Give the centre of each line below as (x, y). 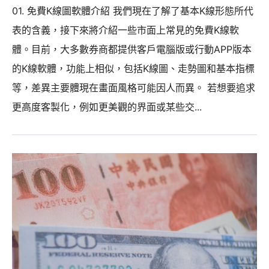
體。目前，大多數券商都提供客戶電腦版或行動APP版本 (132, 49)
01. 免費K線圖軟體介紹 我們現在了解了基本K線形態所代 (133, 11)
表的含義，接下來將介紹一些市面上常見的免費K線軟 (125, 30)
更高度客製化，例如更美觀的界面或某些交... (107, 107)
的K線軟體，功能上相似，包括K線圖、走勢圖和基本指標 (133, 68)
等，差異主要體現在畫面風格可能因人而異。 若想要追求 (134, 87)
